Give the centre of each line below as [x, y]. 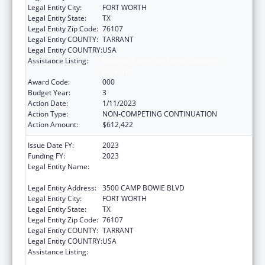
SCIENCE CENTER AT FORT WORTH [159, 177]
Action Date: [48, 103]
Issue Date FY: [51, 145]
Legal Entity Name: [59, 166]
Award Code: [49, 82]
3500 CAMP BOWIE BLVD [143, 188]
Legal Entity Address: [62, 188]
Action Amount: [53, 124]
